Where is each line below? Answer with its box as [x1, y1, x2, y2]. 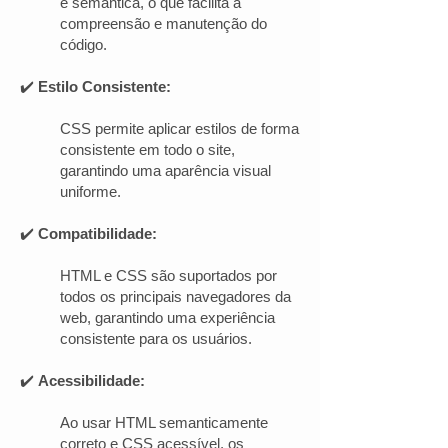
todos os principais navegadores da [60, 288, 291, 305]
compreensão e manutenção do [60, 15, 267, 32]
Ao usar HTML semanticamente [60, 414, 268, 431]
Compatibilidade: [38, 225, 157, 242]
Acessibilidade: [34, 372, 145, 389]
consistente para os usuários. [60, 330, 252, 347]
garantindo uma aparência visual [60, 162, 271, 179]
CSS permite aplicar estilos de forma [60, 120, 299, 137]
